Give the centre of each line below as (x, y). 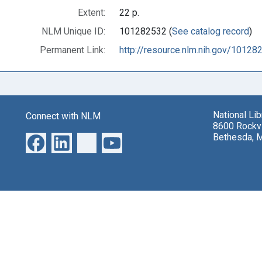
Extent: (92, 12)
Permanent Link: (73, 50)
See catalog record (211, 31)
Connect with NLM (63, 116)
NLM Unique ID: (73, 31)
